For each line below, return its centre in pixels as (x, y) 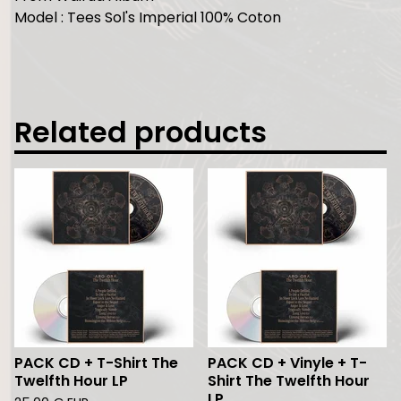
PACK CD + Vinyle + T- (287, 363)
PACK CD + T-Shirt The (96, 363)
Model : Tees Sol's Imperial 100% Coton (148, 17)
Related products (141, 132)
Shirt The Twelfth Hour (289, 381)
